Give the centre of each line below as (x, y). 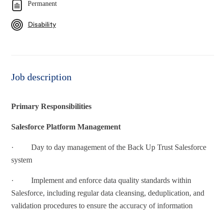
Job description (41, 77)
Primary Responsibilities (51, 106)
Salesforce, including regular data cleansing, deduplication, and (108, 193)
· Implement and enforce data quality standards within (101, 180)
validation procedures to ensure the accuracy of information (102, 205)
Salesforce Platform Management (66, 127)
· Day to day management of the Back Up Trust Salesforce (109, 147)
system (22, 160)
